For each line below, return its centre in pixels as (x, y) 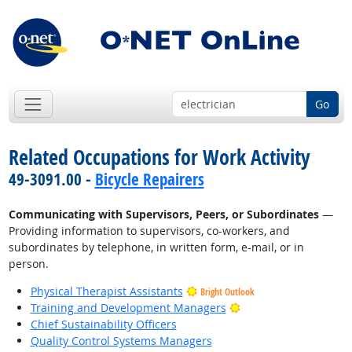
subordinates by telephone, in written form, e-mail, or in (156, 247)
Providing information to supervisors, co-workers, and (149, 231)
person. (28, 264)
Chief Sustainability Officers (103, 324)
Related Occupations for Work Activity (159, 158)
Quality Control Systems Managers (121, 341)
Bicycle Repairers (149, 180)
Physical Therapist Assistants (106, 291)
